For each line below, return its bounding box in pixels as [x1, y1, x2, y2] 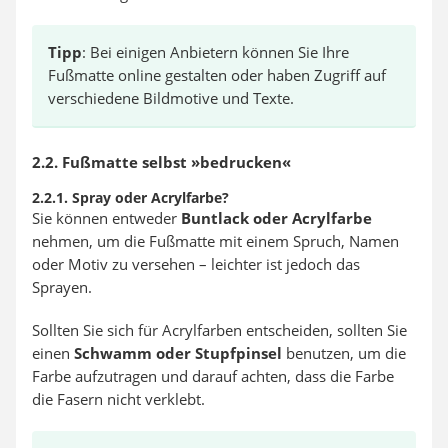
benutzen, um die [282, 343, 406, 363]
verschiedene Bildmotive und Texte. [48, 88, 294, 108]
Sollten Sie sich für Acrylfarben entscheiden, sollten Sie [32, 320, 407, 340]
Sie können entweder [32, 208, 181, 228]
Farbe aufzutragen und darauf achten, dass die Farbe [32, 366, 394, 386]
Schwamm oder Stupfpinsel [74, 343, 282, 363]
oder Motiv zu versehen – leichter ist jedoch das [32, 254, 360, 274]
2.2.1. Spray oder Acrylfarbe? [32, 188, 229, 207]
